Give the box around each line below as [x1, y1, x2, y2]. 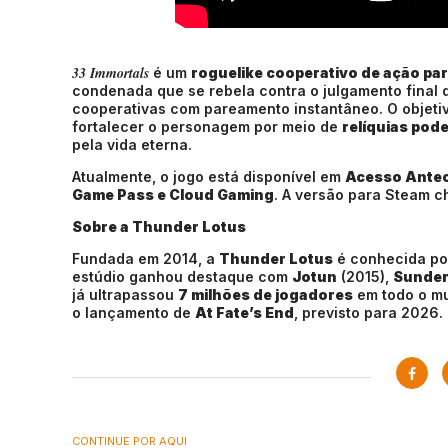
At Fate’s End [195, 304, 294, 321]
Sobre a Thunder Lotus [72, 218, 246, 235]
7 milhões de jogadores [178, 286, 353, 303]
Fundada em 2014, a [72, 250, 219, 267]
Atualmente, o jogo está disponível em [72, 168, 345, 185]
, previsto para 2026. [294, 304, 443, 321]
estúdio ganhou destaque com [72, 268, 292, 285]
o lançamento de [72, 304, 195, 321]
